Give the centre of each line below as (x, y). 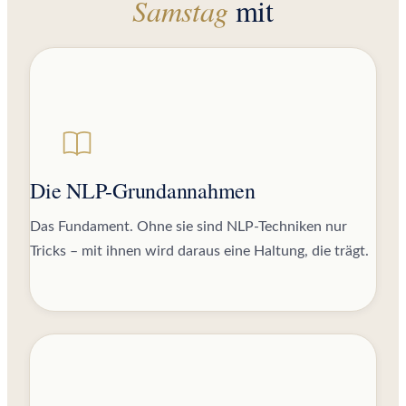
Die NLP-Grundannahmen (143, 190)
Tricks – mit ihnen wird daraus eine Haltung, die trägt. (199, 251)
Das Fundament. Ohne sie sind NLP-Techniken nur (188, 226)
